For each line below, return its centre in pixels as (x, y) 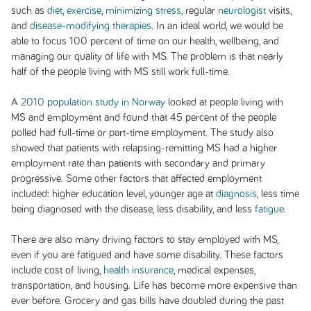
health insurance (138, 270)
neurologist (242, 10)
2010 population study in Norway (93, 102)
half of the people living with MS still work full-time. (121, 72)
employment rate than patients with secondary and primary (138, 163)
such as (29, 10)
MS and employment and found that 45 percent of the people (143, 117)
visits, (278, 10)
